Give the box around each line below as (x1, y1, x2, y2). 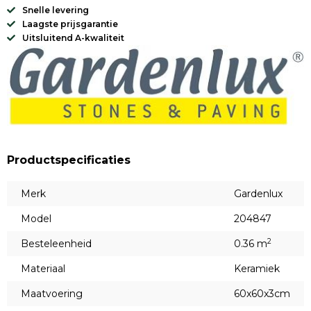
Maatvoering (21, 287, 83, 301)
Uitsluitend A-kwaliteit (22, 33, 124, 43)
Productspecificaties (7, 153, 131, 167)
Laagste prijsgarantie (22, 19, 118, 29)
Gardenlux (234, 187, 283, 201)
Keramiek (234, 262, 280, 276)
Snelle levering (22, 5, 89, 15)
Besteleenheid (21, 237, 92, 251)
